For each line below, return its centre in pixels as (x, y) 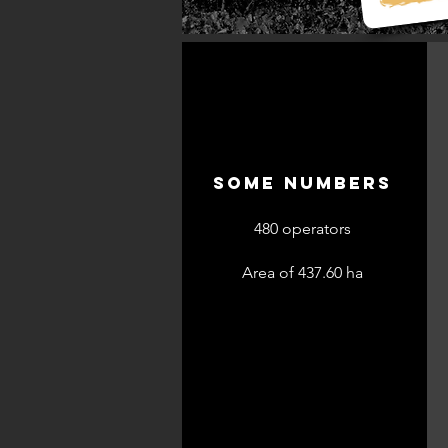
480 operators (302, 228)
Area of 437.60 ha (302, 272)
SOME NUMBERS (302, 183)
